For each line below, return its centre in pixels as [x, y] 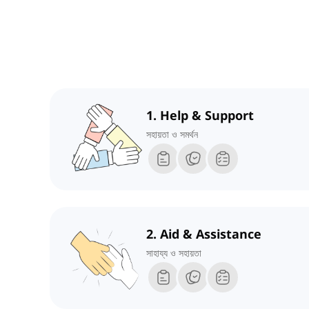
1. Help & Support [200, 116]
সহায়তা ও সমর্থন [172, 134]
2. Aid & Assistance [204, 234]
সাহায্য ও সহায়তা [174, 253]
